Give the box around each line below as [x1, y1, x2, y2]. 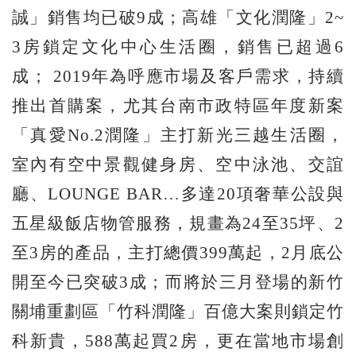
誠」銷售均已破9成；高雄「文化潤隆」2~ [12, 8, 344, 26]
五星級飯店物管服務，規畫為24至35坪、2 [12, 214, 344, 232]
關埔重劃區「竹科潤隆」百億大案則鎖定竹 [12, 302, 344, 320]
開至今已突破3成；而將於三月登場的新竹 [12, 273, 344, 291]
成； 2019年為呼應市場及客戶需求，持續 [12, 67, 344, 85]
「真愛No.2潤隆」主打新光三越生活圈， [12, 126, 344, 144]
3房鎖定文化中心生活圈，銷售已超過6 [12, 37, 344, 56]
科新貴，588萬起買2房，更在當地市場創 [12, 331, 344, 350]
